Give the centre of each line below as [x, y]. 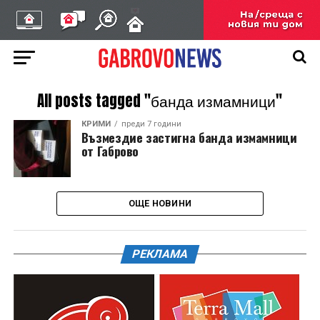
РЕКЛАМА [160, 254]
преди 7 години [151, 124]
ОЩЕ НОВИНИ [160, 203]
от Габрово [110, 151]
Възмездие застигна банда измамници [189, 137]
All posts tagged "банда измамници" [160, 101]
